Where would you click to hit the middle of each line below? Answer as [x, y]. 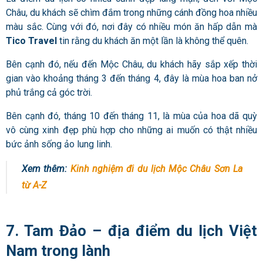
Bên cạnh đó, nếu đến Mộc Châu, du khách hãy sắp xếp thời [131, 65]
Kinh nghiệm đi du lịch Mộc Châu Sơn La [156, 169]
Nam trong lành [58, 251]
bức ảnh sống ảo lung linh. [59, 144]
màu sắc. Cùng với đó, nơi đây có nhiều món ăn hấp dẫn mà [131, 27]
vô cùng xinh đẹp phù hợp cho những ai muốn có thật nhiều [131, 130]
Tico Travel [31, 41]
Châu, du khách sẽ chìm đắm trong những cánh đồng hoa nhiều [131, 13]
